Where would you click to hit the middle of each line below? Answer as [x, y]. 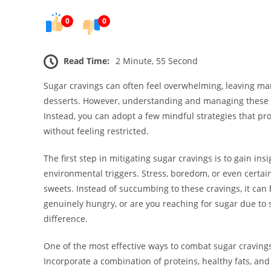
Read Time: [87, 61]
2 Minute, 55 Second [157, 61]
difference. [66, 219]
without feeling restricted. [96, 131]
